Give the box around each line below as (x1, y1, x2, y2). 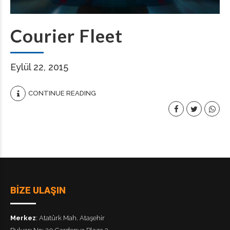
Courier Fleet (10, 24, 123, 46)
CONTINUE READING (28, 89, 96, 97)
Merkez (10, 214, 36, 222)
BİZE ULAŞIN (10, 184, 66, 196)
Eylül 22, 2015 (10, 61, 68, 72)
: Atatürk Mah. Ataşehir (36, 214, 105, 222)
